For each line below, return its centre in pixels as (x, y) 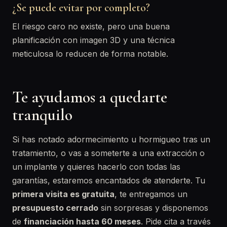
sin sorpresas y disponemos (153, 208)
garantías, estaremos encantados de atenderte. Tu (109, 180)
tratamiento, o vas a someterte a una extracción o (108, 153)
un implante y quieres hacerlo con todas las (96, 167)
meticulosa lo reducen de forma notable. (90, 54)
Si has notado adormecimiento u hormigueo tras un (111, 139)
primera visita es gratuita (63, 194)
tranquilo (42, 115)
